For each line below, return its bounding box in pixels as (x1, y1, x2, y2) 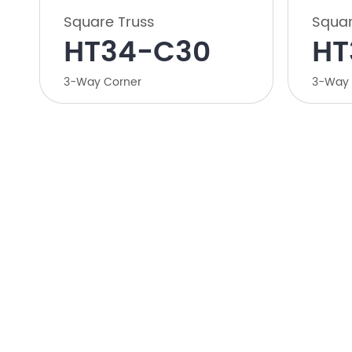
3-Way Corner (64, 73, 141, 92)
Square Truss (64, 11, 154, 35)
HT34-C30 (64, 30, 211, 77)
